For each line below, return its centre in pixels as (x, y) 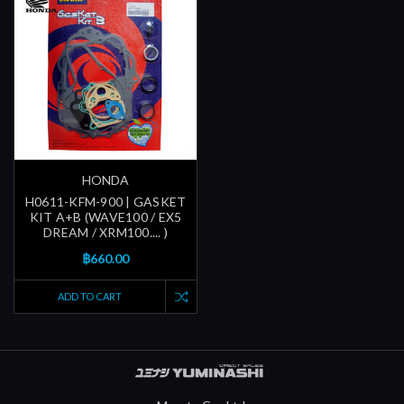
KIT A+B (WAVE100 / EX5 (106, 217)
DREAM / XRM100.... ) (106, 233)
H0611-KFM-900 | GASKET (106, 202)
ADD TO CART (90, 297)
